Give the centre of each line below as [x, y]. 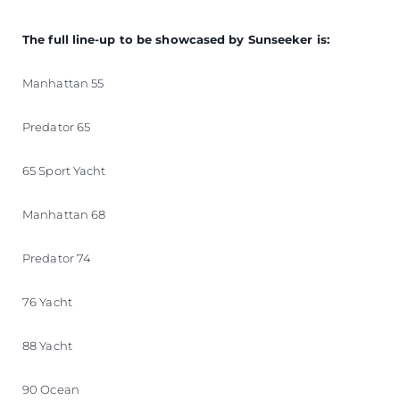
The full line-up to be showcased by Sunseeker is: [176, 39]
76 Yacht [47, 301]
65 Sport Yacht [64, 170]
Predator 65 [57, 126]
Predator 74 [57, 258]
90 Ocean [51, 389]
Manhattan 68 [64, 214]
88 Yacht [47, 345]
